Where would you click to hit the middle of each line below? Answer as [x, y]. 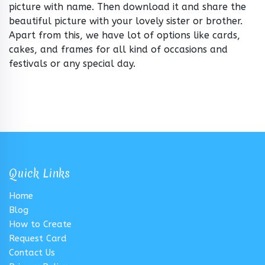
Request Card [38, 239]
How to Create [40, 224]
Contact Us [32, 253]
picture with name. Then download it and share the [127, 7]
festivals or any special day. [72, 64]
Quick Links [39, 174]
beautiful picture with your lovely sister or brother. [126, 21]
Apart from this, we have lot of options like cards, [125, 35]
